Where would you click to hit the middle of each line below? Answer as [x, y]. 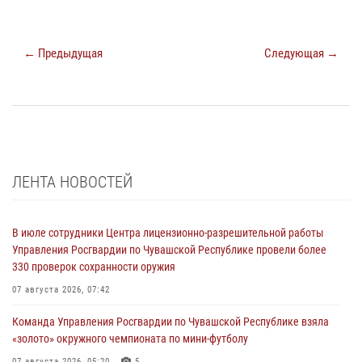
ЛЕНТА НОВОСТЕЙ [72, 181]
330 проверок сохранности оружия [94, 266]
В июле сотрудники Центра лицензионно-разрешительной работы [168, 232]
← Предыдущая [63, 53]
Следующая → [301, 53]
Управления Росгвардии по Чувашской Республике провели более [169, 249]
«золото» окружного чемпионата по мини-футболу [130, 338]
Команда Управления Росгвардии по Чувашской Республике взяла [170, 321]
